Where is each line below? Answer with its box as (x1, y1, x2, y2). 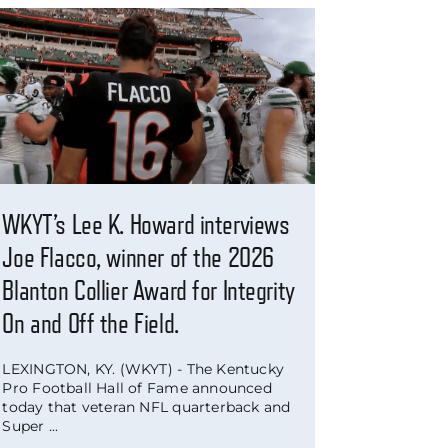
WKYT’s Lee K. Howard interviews (2, 210, 290, 239)
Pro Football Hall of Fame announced (2, 379, 272, 398)
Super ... (2, 417, 59, 436)
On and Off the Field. (2, 309, 179, 338)
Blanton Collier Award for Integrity (2, 276, 295, 305)
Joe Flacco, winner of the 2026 (2, 243, 274, 272)
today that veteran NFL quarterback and (2, 398, 291, 417)
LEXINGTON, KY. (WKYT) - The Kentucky (2, 360, 285, 379)
